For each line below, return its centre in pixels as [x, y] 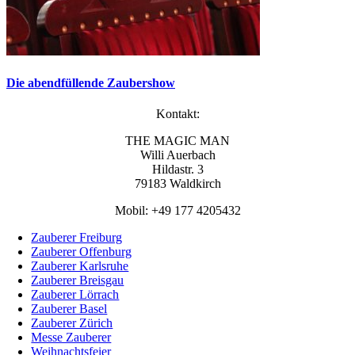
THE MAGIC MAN [177, 140]
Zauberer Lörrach [75, 294]
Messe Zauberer [71, 337]
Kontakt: [177, 113]
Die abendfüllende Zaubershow [91, 82]
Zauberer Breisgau [78, 280]
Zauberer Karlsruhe [80, 265]
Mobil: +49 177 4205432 [177, 210]
